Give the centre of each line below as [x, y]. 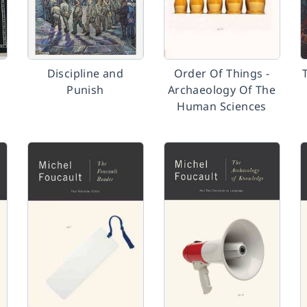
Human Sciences [222, 106]
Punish [85, 90]
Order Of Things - [222, 73]
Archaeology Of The [222, 90]
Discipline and [85, 73]
